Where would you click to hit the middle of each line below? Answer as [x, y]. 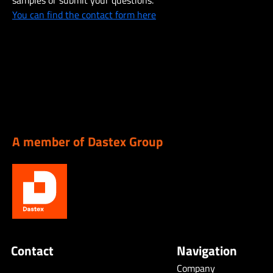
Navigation [207, 250]
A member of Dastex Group [87, 141]
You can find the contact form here [84, 15]
